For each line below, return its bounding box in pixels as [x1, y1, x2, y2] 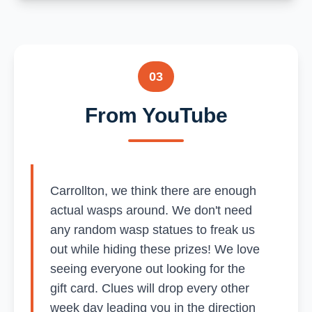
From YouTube [84, 103, 228, 127]
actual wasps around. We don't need [50, 203, 252, 217]
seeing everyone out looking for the [50, 261, 245, 276]
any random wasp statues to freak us [50, 222, 255, 237]
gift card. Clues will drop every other [50, 281, 249, 295]
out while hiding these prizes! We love [50, 242, 260, 256]
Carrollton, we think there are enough [50, 183, 256, 198]
